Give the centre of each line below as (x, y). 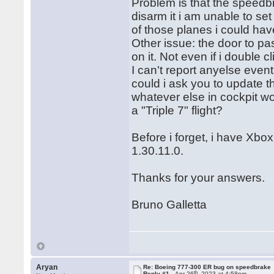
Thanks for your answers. (198, 178)
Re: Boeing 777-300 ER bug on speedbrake (207, 267)
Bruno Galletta (169, 205)
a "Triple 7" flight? (177, 110)
